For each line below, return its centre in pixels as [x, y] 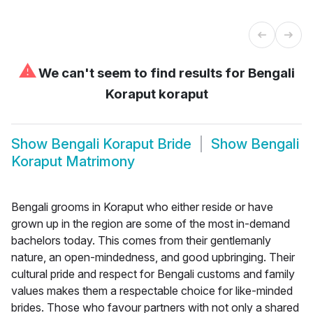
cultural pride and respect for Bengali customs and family [153, 274]
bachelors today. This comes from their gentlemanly [141, 240]
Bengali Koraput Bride [121, 144]
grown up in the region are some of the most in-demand [151, 223]
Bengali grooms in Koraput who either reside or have [142, 206]
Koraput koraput [156, 94]
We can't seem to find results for [141, 73]
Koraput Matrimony [73, 162]
